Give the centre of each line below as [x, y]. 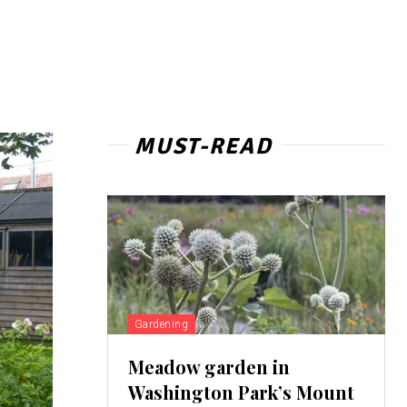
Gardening [161, 325]
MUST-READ [203, 146]
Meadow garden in [208, 367]
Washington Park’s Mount [241, 392]
